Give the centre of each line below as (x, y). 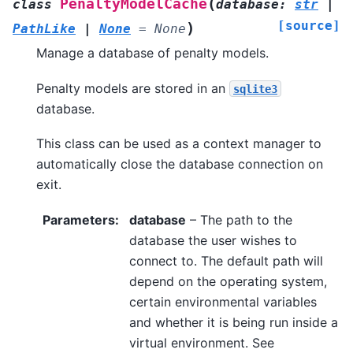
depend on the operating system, (228, 281)
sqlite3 (255, 89)
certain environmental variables (223, 301)
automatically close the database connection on (180, 164)
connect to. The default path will (226, 260)
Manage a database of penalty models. (152, 53)
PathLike (44, 29)
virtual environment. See (202, 342)
